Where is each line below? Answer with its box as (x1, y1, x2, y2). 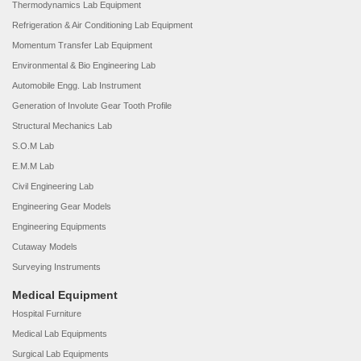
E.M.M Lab (12, 161, 54, 171)
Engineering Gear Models (12, 201, 111, 211)
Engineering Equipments (12, 222, 106, 231)
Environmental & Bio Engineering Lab (12, 60, 156, 70)
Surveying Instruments (12, 262, 101, 272)
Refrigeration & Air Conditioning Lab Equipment (12, 20, 193, 30)
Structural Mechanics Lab (12, 121, 112, 131)
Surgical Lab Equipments (12, 349, 109, 359)
